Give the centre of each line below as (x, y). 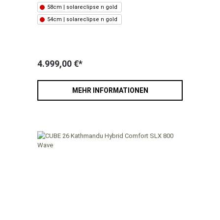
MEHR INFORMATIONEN (110, 91)
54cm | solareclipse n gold (82, 20)
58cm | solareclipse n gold (82, 7)
